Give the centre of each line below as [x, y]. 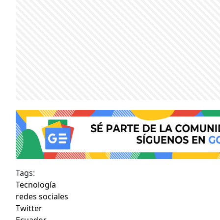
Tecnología [36, 184]
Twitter [29, 208]
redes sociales [42, 196]
